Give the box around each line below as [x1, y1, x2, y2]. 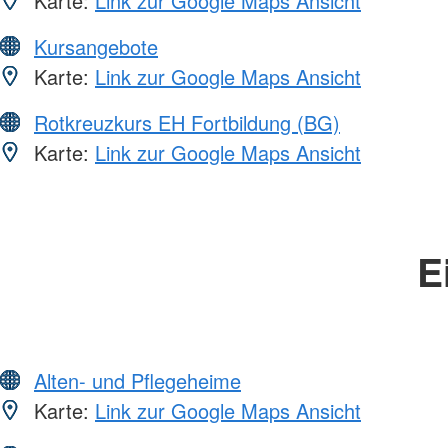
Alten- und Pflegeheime [34, 365, 241, 395]
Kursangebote [34, 31, 158, 61]
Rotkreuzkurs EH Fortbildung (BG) [34, 107, 340, 137]
